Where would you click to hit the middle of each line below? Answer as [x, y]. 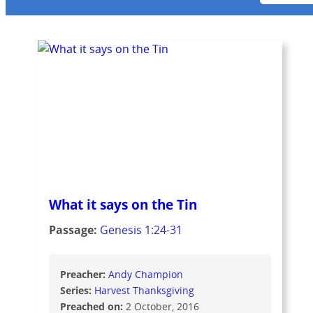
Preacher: [85, 274]
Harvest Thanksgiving [145, 290]
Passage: [75, 230]
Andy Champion [146, 274]
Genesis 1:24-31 [141, 230]
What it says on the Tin [123, 204]
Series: [78, 290]
